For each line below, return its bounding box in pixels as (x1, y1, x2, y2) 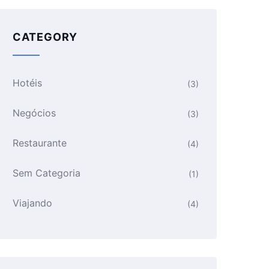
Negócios (13, 107, 56, 119)
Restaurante (13, 137, 67, 149)
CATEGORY (13, 31, 77, 43)
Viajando (13, 197, 52, 209)
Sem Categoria (13, 167, 80, 179)
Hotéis (13, 77, 42, 89)
